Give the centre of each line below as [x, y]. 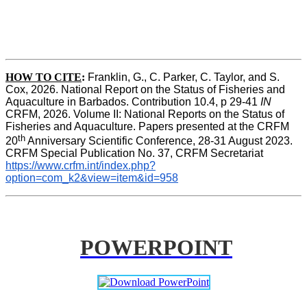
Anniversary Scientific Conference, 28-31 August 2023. [159, 141]
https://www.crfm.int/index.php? [81, 166]
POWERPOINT [156, 247]
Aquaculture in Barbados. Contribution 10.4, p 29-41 [133, 101]
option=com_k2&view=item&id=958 [92, 178]
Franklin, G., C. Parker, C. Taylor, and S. [184, 77]
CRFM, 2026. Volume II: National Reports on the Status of [145, 114]
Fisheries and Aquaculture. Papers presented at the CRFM [147, 126]
